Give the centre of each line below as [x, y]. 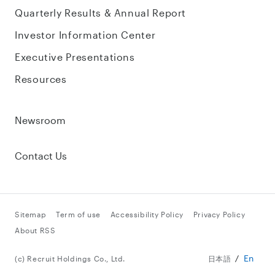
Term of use [78, 214]
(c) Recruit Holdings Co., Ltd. [70, 258]
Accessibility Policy [147, 214]
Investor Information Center [85, 35]
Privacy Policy [219, 214]
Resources [41, 79]
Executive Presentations [75, 57]
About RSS [35, 230]
